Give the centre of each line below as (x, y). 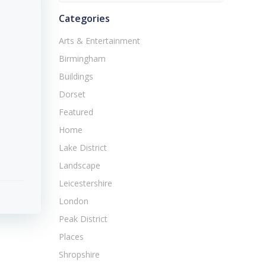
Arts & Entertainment (99, 41)
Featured (76, 112)
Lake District (83, 148)
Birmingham (82, 58)
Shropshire (79, 254)
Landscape (80, 165)
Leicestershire (85, 183)
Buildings (76, 76)
